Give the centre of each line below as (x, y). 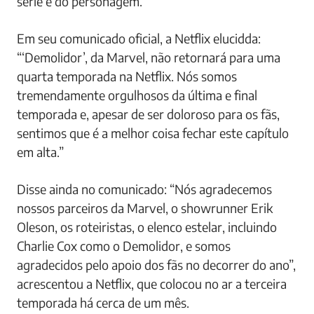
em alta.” (40, 152)
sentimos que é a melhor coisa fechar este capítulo (153, 133)
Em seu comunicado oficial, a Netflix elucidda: (139, 39)
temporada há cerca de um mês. (103, 303)
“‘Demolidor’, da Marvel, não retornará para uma (149, 57)
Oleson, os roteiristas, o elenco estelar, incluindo (147, 227)
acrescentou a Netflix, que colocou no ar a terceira (152, 284)
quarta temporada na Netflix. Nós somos (127, 76)
